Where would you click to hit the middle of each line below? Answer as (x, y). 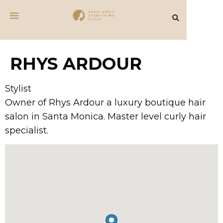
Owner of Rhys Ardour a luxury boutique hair (105, 103)
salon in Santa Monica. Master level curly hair (106, 116)
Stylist (18, 89)
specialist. (27, 130)
